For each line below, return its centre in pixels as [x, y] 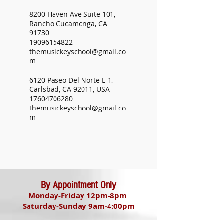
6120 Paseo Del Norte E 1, [71, 80]
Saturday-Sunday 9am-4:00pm [79, 206]
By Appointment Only [79, 185]
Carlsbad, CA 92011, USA [69, 89]
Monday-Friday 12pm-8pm [79, 196]
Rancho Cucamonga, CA [68, 23]
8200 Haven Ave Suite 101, [72, 14]
